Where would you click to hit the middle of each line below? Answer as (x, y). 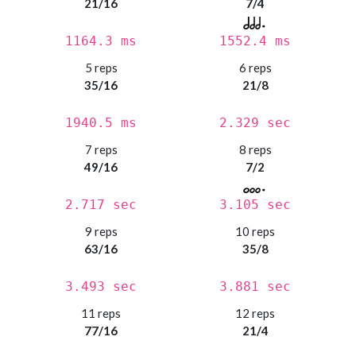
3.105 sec (255, 205)
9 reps (101, 232)
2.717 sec (101, 205)
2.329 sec (255, 123)
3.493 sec (101, 287)
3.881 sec (255, 287)
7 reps (101, 150)
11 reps (101, 313)
